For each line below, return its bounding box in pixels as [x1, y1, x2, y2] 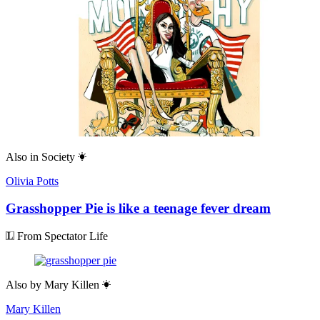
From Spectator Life [14, 230, 108, 243]
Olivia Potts [6, 174, 59, 187]
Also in [6, 150, 39, 163]
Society [41, 150, 75, 163]
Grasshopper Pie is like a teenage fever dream [6, 201, 271, 216]
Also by [6, 279, 41, 291]
